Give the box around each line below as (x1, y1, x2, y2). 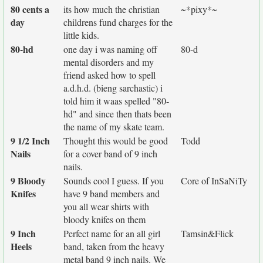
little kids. (63, 29, 99, 41)
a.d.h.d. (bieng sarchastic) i (63, 82, 163, 94)
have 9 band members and (63, 187, 160, 200)
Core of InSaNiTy (181, 174, 247, 187)
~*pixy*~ (181, 3, 217, 15)
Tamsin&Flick (181, 227, 234, 240)
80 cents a (11, 2, 49, 16)
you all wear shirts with (63, 200, 149, 213)
